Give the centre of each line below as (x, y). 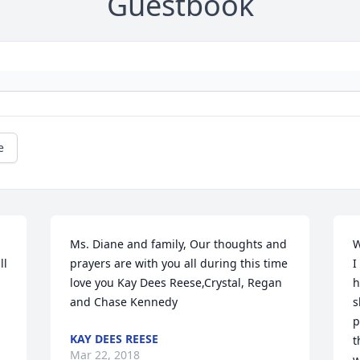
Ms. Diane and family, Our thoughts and (179, 244)
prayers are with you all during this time (179, 264)
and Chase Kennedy (124, 302)
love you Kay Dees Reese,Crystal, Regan (176, 283)
